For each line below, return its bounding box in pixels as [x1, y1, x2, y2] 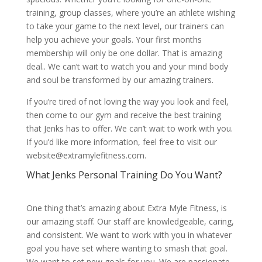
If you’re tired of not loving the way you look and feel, [26, 96, 229, 107]
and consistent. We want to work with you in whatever [26, 229, 232, 240]
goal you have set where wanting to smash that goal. [26, 243, 227, 254]
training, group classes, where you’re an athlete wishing [26, 7, 235, 18]
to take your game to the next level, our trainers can [26, 20, 224, 32]
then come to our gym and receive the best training [26, 109, 221, 120]
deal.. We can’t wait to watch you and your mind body [26, 61, 228, 72]
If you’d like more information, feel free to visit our [26, 136, 217, 147]
